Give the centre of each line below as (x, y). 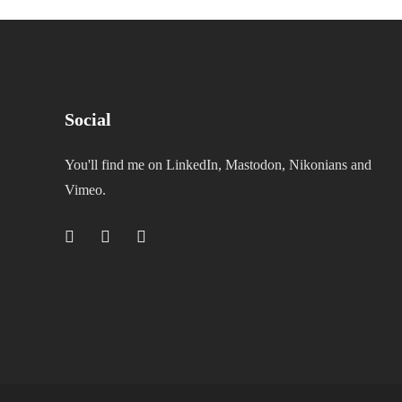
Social (88, 119)
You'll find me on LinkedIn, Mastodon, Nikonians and (218, 165)
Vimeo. (85, 190)
